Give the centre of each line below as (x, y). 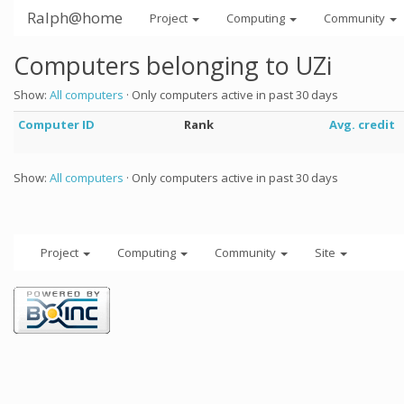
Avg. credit (362, 124)
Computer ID (56, 124)
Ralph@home (75, 18)
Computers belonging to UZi (173, 65)
